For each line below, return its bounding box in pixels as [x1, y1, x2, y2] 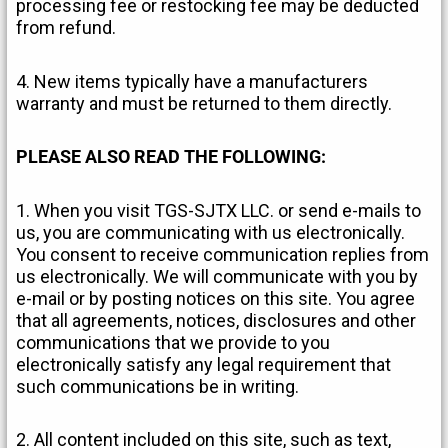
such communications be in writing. [16, 375, 300, 397]
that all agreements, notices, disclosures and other [16, 309, 417, 331]
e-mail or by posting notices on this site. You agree [16, 287, 416, 309]
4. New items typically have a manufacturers [16, 70, 369, 92]
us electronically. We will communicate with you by [16, 265, 419, 287]
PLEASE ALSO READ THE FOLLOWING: [16, 146, 327, 168]
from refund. [16, 17, 117, 39]
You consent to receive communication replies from [16, 243, 430, 265]
